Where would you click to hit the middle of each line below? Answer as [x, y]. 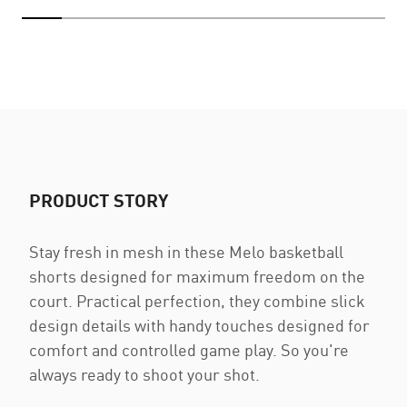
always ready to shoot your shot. [144, 375]
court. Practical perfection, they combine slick [197, 301]
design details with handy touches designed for [199, 326]
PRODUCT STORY [99, 200]
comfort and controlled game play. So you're [189, 350]
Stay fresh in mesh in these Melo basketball [186, 252]
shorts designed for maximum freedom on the [197, 277]
